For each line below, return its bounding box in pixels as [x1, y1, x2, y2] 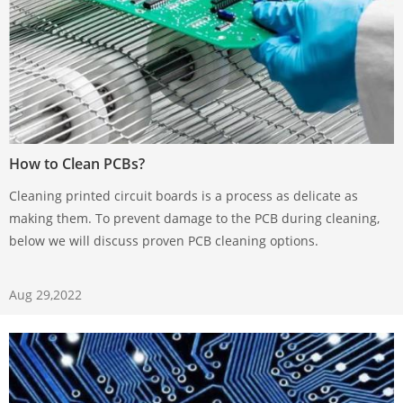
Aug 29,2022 [9, 285, 82, 303]
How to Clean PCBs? [9, 153, 145, 174]
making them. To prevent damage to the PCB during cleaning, [9, 209, 380, 227]
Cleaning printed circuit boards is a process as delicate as [9, 186, 358, 204]
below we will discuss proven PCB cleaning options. [9, 231, 318, 249]
